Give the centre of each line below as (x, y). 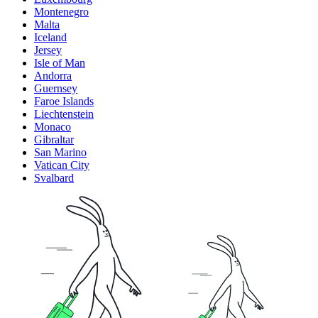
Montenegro (61, 12)
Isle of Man (60, 63)
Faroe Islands (64, 102)
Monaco (53, 127)
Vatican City (62, 165)
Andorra (53, 76)
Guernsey (56, 89)
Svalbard (54, 178)
